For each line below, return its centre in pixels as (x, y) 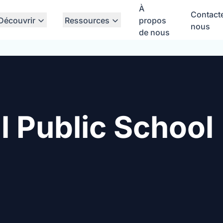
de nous (154, 32)
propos (153, 20)
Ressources (87, 20)
